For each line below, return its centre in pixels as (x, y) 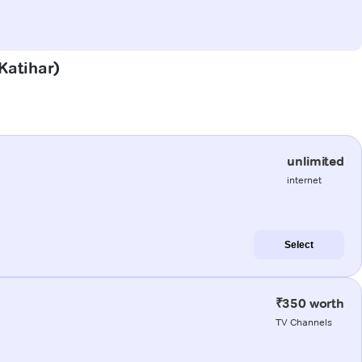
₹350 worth (309, 303)
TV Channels (303, 322)
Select (299, 244)
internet (305, 179)
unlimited (316, 161)
